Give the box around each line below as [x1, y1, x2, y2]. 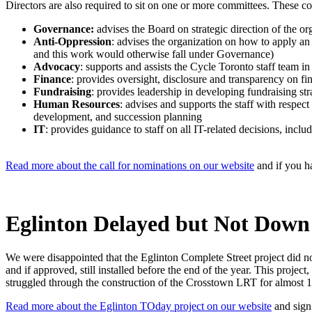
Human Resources [33, 98, 120, 111]
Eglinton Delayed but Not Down [6, 210, 310, 236]
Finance [33, 73, 71, 86]
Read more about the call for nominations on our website [6, 159, 254, 172]
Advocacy [33, 61, 80, 73]
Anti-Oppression [33, 36, 111, 48]
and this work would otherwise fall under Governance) [33, 48, 274, 61]
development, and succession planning [33, 111, 202, 123]
